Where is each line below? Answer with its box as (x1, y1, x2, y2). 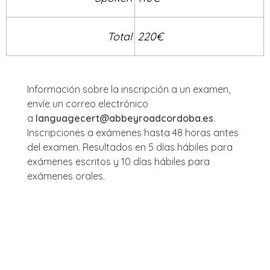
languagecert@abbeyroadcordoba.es (36, 111, 213, 124)
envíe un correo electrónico (27, 97, 148, 110)
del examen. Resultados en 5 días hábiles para (27, 140, 233, 153)
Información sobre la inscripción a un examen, (27, 83, 230, 95)
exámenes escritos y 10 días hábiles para (27, 155, 210, 168)
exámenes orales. (27, 169, 105, 182)
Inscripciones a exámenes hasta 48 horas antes (27, 126, 239, 139)
